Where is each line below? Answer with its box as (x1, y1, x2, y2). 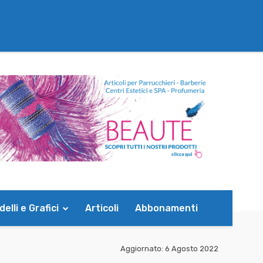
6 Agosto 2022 (165, 244, 218, 253)
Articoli (85, 202, 119, 214)
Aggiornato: (120, 244, 163, 253)
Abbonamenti (135, 202, 198, 214)
